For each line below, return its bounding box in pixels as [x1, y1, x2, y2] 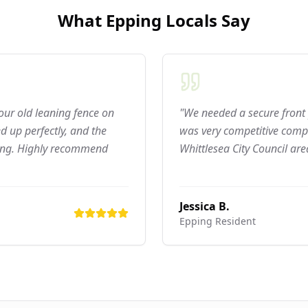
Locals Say [162, 9, 250, 32]
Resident [212, 214, 256, 228]
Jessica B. [179, 199, 230, 214]
